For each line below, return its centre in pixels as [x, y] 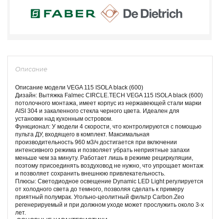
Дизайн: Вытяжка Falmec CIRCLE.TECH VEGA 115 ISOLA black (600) [109, 95]
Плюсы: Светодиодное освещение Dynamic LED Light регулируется [109, 181]
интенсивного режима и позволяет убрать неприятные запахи [102, 150]
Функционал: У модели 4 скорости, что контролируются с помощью [108, 126]
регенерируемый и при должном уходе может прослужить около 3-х [109, 205]
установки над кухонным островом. [64, 119]
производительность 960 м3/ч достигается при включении [96, 142]
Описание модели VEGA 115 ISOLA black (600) [79, 87]
